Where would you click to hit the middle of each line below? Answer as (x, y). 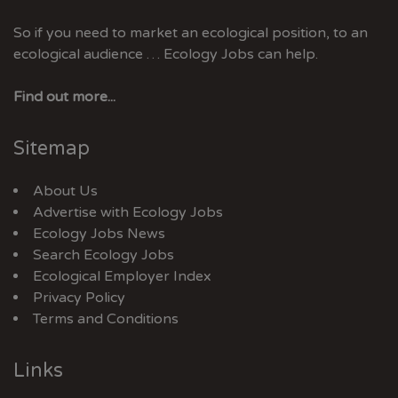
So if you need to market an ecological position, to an (191, 33)
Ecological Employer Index (122, 276)
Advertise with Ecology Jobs (128, 212)
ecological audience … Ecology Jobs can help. (166, 54)
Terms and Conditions (106, 319)
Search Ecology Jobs (103, 255)
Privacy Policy (79, 298)
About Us (65, 191)
